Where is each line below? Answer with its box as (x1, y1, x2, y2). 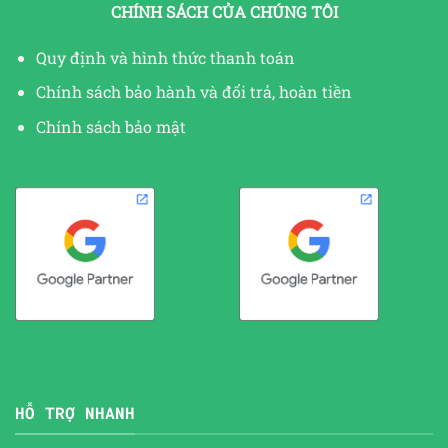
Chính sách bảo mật (35, 115, 186, 137)
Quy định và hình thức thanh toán (35, 46, 295, 68)
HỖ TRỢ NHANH (15, 402, 135, 424)
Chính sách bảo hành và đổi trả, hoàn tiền (35, 81, 352, 103)
